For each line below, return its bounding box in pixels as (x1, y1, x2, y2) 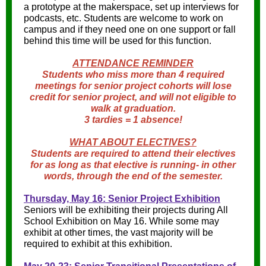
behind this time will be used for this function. (24, 36, 214, 46)
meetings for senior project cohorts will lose (34, 81, 232, 91)
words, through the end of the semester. (43, 171, 223, 181)
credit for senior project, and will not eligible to (30, 92, 236, 102)
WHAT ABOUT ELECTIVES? (69, 137, 197, 147)
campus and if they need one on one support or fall (24, 24, 236, 34)
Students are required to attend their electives (30, 148, 236, 159)
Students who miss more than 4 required (42, 69, 224, 80)
